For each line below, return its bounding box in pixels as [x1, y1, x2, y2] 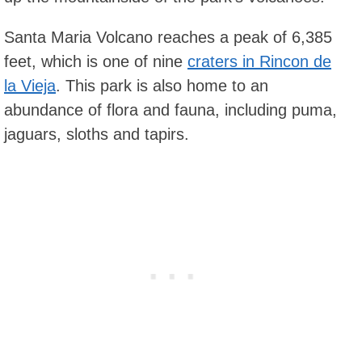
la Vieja [4, 76, 56, 95]
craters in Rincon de [187, 52, 331, 70]
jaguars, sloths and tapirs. [4, 124, 189, 143]
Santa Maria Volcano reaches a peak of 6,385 [4, 27, 332, 46]
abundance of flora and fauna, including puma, [4, 100, 337, 119]
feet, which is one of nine [4, 52, 187, 70]
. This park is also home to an [56, 76, 268, 95]
